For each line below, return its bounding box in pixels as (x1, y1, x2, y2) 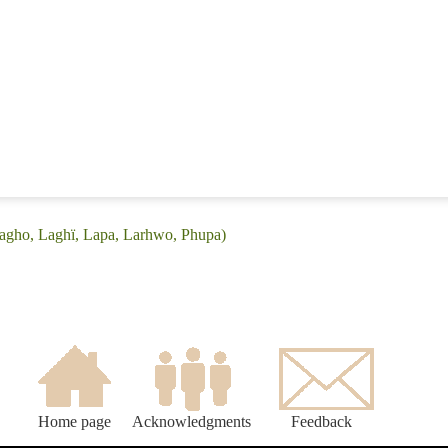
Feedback (291, 413, 352, 431)
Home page (37, 413, 111, 431)
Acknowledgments (132, 413, 251, 431)
